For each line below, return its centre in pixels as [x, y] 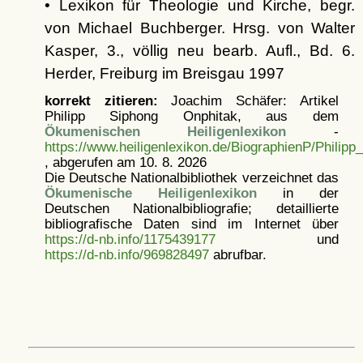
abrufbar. [237, 254]
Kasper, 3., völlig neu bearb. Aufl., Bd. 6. [199, 51]
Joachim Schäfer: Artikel [248, 100]
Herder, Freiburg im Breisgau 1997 [164, 73]
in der [297, 193]
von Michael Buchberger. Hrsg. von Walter [199, 28]
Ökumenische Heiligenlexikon [150, 193]
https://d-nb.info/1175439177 [130, 239]
